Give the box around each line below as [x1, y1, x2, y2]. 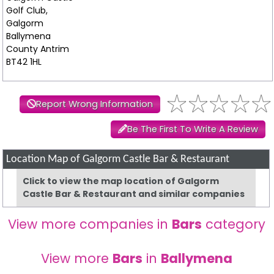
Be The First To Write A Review [127, 122, 258, 135]
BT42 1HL [6, 55, 42, 68]
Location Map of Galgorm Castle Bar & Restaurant [6, 154, 230, 165]
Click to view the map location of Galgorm [23, 174, 220, 187]
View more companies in [8, 215, 172, 233]
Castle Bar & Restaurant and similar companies [23, 187, 245, 200]
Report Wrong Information [35, 97, 153, 110]
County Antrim [6, 42, 69, 55]
